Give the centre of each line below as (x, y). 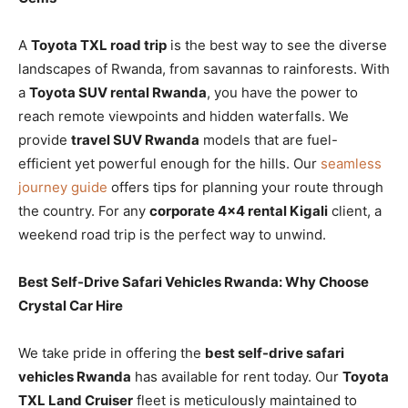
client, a (355, 210)
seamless (351, 163)
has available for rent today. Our (237, 376)
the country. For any (84, 210)
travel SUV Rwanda (135, 139)
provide (45, 139)
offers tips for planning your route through (245, 187)
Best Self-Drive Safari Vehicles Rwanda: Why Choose (194, 281)
